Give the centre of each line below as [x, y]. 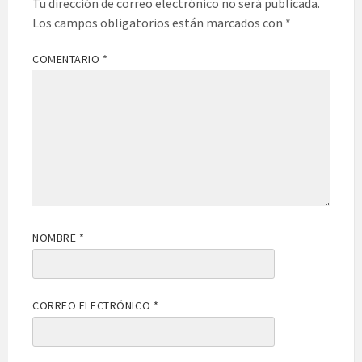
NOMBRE [56, 238]
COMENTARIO [68, 59]
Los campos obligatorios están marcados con [159, 23]
